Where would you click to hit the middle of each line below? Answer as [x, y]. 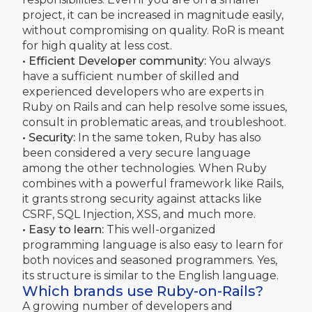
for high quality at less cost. [97, 45]
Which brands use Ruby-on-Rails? [143, 291]
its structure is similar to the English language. [150, 275]
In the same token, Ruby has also [168, 137]
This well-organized [160, 229]
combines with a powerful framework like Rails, [153, 183]
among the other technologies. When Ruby [145, 168]
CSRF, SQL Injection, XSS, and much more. [139, 214]
